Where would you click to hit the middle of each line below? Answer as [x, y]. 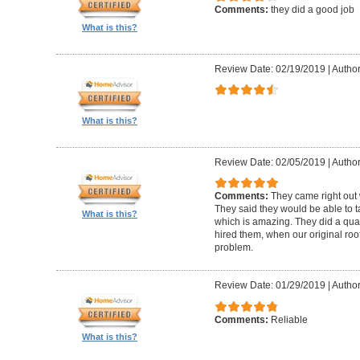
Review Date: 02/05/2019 [270, 162]
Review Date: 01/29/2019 [270, 285]
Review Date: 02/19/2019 [270, 69]
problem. [233, 248]
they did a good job [312, 10]
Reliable [289, 319]
